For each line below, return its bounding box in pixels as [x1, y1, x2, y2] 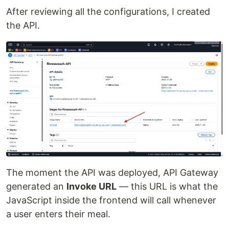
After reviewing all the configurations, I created [6, 6, 210, 17]
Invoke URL [66, 180, 117, 192]
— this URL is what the [117, 180, 218, 192]
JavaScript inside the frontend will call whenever [6, 194, 216, 205]
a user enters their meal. [6, 208, 110, 219]
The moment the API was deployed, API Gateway [6, 167, 218, 178]
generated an [6, 180, 66, 192]
